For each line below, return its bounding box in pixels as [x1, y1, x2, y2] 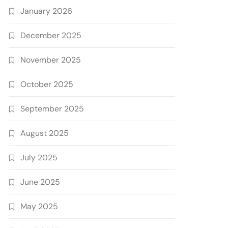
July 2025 [20, 152, 58, 163]
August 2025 [20, 128, 69, 138]
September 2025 [20, 103, 84, 114]
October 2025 [20, 79, 74, 90]
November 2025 [20, 54, 81, 65]
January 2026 [20, 6, 73, 16]
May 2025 [20, 201, 59, 212]
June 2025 [20, 177, 61, 187]
